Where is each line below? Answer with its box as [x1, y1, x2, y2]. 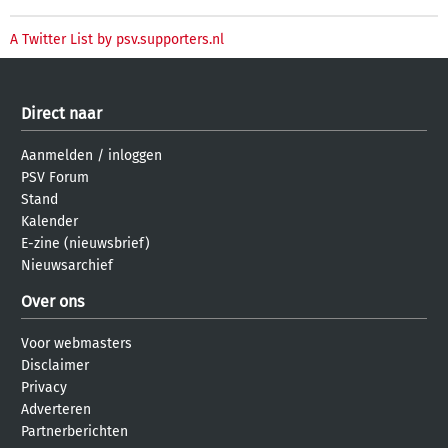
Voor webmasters [21, 335, 132, 353]
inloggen [108, 147, 162, 165]
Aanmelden [21, 147, 93, 165]
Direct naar [21, 104, 102, 124]
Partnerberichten [21, 423, 128, 441]
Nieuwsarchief [21, 257, 113, 275]
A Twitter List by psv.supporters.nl [10, 31, 224, 49]
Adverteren [21, 401, 91, 419]
